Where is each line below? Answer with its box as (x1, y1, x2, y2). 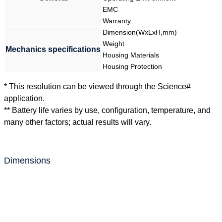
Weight (103, 40, 124, 48)
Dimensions (4, 155, 51, 166)
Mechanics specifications (5, 45, 101, 54)
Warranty (103, 17, 131, 25)
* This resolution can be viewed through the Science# (4, 82, 191, 91)
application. (4, 94, 45, 103)
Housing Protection (103, 62, 162, 71)
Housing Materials (103, 51, 159, 59)
